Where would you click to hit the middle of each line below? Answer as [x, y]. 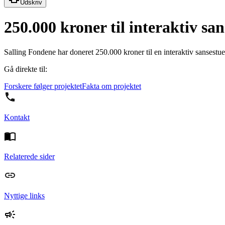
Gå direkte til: [26, 69]
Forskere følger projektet [43, 86]
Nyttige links [24, 195]
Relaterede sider [29, 156]
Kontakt [17, 117]
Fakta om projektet [111, 86]
